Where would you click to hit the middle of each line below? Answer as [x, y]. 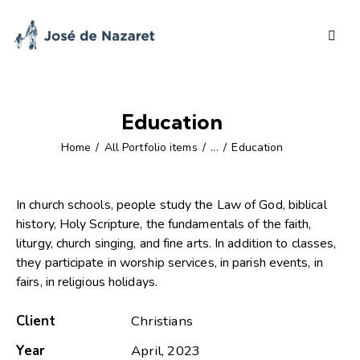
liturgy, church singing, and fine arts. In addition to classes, [176, 244]
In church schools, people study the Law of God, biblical [172, 205]
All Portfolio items [151, 148]
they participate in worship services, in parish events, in [170, 263]
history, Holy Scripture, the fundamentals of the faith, [164, 225]
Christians [162, 321]
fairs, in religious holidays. [87, 282]
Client [36, 321]
